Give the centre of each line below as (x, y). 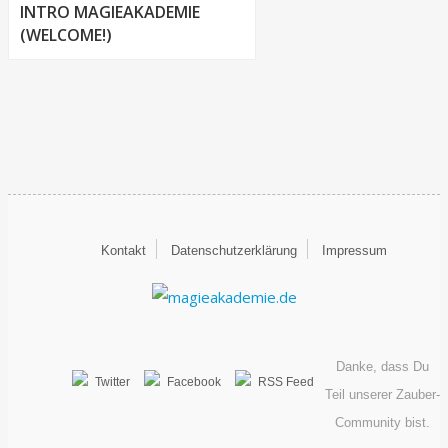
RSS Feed (286, 382)
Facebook (194, 382)
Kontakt (123, 251)
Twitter (112, 382)
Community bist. (382, 423)
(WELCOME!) (66, 35)
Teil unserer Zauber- (382, 395)
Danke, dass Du (382, 367)
